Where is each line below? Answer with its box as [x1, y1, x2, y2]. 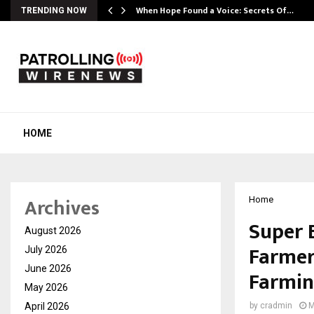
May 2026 [25, 282, 68, 293]
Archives [25, 192, 100, 225]
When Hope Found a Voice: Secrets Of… [136, 4, 294, 18]
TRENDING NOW [21, 6, 87, 15]
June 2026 [25, 263, 71, 274]
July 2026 [25, 244, 67, 255]
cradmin [260, 301, 292, 310]
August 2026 [25, 225, 81, 236]
